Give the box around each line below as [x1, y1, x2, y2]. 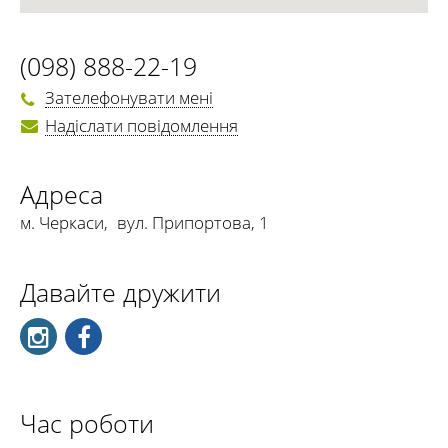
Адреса [20, 176, 103, 211]
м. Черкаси [20, 210, 104, 234]
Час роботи [20, 405, 154, 440]
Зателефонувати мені [45, 86, 213, 110]
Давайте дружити [20, 274, 221, 309]
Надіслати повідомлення [45, 113, 238, 137]
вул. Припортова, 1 [117, 210, 269, 234]
